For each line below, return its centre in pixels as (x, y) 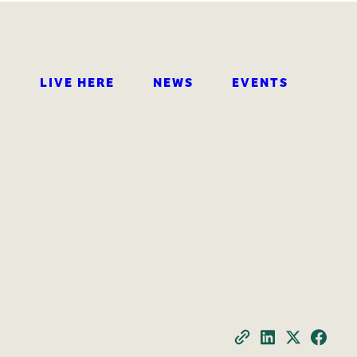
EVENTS (260, 81)
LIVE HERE (77, 81)
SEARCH (287, 103)
